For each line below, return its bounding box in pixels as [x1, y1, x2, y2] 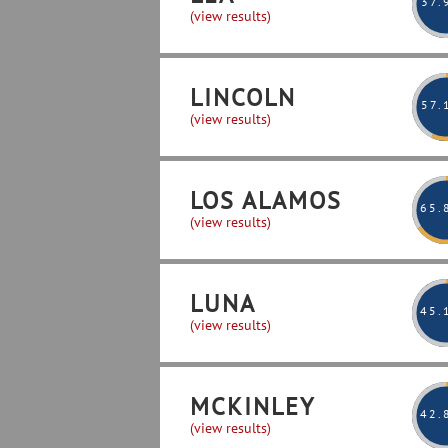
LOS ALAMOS [190, 185, 342, 216]
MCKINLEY [190, 391, 315, 422]
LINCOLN [190, 82, 296, 113]
